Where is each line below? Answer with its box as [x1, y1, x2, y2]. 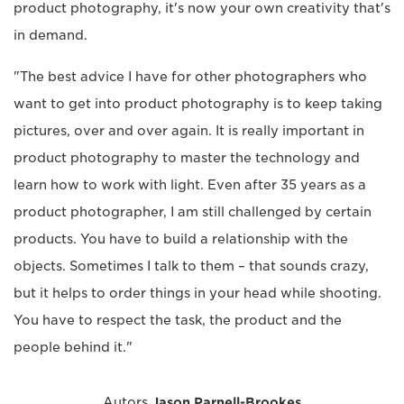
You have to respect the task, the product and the [14, 312, 342, 327]
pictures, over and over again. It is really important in [14, 123, 364, 138]
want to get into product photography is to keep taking [14, 96, 382, 111]
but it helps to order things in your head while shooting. [14, 285, 381, 300]
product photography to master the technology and [14, 150, 360, 165]
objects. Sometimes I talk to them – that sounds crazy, [14, 258, 369, 273]
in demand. [14, 27, 87, 42]
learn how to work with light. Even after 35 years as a [14, 177, 366, 192]
